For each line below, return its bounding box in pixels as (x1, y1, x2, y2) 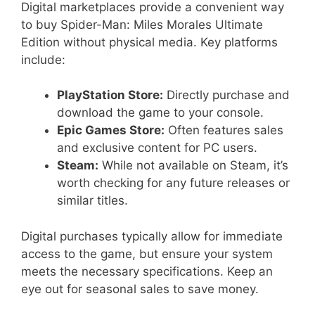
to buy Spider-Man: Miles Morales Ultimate (21, 17, 263, 32)
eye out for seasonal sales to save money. (21, 281, 259, 296)
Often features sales (165, 123, 283, 138)
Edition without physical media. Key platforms (21, 34, 278, 49)
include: (21, 52, 65, 67)
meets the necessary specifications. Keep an (21, 264, 273, 278)
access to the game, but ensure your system (21, 246, 273, 261)
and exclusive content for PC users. (57, 141, 257, 155)
